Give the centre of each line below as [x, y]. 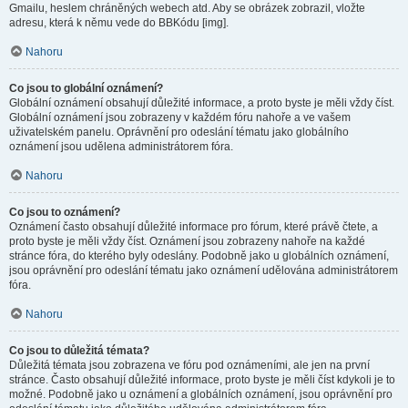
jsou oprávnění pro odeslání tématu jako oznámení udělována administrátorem [204, 270]
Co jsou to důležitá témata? [79, 351]
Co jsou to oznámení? [65, 212]
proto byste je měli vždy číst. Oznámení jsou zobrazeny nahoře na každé [187, 241]
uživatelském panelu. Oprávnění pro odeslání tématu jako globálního [179, 132]
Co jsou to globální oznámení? [86, 88]
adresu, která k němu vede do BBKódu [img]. [119, 23]
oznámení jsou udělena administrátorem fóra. [121, 147]
